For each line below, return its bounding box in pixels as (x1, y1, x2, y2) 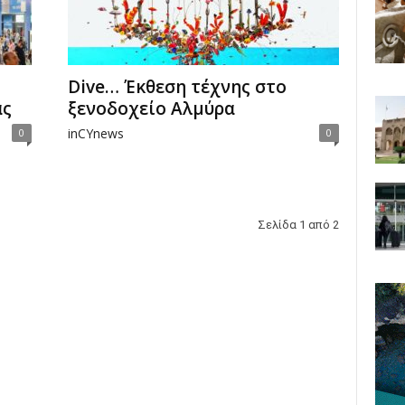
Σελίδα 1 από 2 (257, 218, 339, 231)
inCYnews (67, 125, 124, 142)
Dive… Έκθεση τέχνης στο (67, 75, 287, 99)
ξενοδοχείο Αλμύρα (67, 97, 235, 120)
